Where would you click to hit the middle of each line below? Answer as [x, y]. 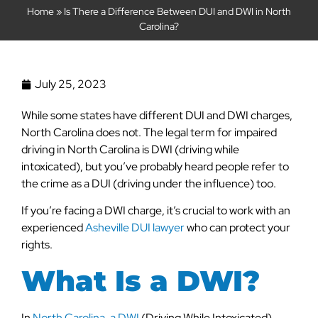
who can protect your [237, 228]
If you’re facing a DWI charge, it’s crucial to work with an [156, 211]
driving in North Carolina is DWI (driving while [130, 149]
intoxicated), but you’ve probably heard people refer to [155, 166]
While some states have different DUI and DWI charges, [157, 115]
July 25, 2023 [71, 84]
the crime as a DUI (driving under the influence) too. [149, 183]
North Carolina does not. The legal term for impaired [149, 132]
